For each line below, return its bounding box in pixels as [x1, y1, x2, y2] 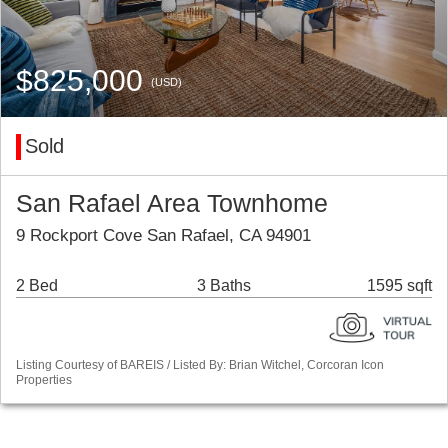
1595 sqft [367, 277, 432, 295]
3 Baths [196, 277, 251, 295]
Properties [16, 373, 72, 388]
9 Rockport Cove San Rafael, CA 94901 [16, 226, 311, 246]
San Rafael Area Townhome [16, 190, 328, 218]
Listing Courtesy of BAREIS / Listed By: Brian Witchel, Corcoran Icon [16, 358, 384, 373]
